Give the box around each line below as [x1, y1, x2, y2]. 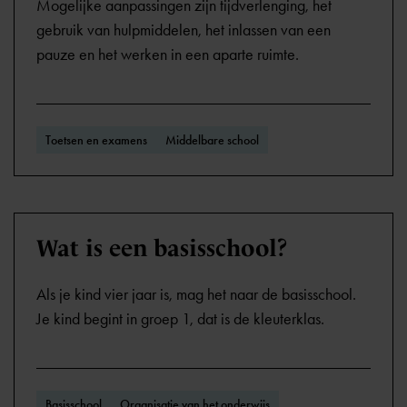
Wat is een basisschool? [36, 234, 288, 262]
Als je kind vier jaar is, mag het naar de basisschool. [36, 284, 356, 304]
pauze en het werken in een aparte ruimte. [36, 45, 299, 65]
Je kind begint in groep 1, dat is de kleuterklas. [36, 309, 324, 329]
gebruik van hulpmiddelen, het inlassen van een [36, 20, 331, 40]
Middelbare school [165, 132, 259, 148]
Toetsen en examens [45, 132, 147, 148]
